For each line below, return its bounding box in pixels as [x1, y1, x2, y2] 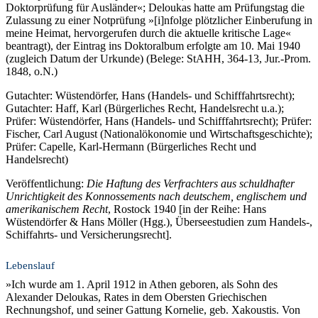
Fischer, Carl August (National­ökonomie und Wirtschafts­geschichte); [6, 128, 312, 141]
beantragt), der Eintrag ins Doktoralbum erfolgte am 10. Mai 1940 [6, 40, 300, 53]
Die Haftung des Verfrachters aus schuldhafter [87, 177, 295, 190]
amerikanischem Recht [6, 203, 108, 216]
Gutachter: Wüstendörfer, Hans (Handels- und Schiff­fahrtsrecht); [6, 89, 295, 102]
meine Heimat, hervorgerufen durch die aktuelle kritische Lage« [6, 27, 291, 40]
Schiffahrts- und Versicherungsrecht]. [6, 229, 172, 241]
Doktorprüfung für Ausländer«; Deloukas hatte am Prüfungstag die [6, 1, 305, 14]
